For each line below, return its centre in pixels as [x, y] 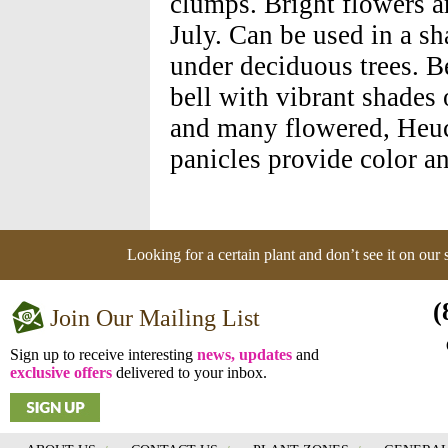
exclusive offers [61, 372]
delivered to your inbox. [189, 372]
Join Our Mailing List [155, 317]
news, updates [244, 354]
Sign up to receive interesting [103, 354]
